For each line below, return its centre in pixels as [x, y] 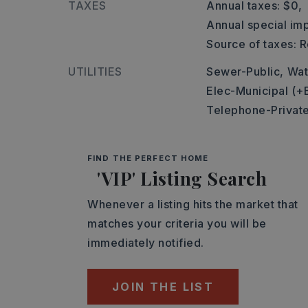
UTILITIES [95, 71]
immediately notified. [146, 243]
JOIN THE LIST [163, 287]
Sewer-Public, [245, 71]
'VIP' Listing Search [182, 178]
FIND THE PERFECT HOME [148, 158]
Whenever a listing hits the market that [193, 204]
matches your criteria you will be [177, 223]
